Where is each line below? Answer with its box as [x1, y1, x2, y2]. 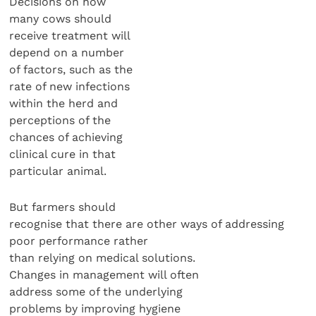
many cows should [9, 12, 112, 26]
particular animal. [9, 164, 107, 178]
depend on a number [9, 46, 125, 60]
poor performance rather [9, 233, 149, 248]
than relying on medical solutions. [9, 250, 196, 265]
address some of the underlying [9, 284, 183, 298]
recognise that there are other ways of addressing [9, 217, 285, 231]
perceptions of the [9, 114, 111, 128]
